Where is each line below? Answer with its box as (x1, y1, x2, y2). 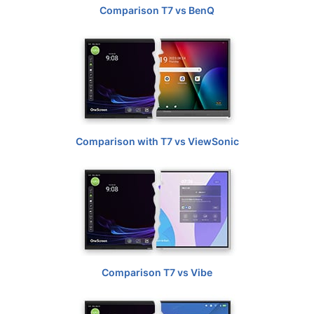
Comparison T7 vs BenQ (100, 3, 214, 18)
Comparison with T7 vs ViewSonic (75, 134, 239, 149)
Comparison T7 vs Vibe (102, 265, 212, 280)
